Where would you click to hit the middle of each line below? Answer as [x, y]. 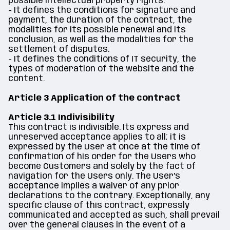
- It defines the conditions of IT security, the [102, 59]
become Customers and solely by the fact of [102, 167]
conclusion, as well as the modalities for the [101, 40]
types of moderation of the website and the [101, 69]
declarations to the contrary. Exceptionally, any [109, 196]
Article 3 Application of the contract [94, 98]
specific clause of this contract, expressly [99, 206]
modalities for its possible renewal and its [97, 30]
